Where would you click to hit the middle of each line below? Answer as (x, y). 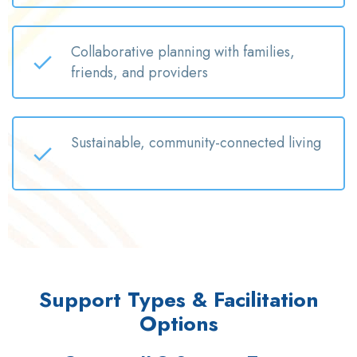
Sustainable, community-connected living (196, 143)
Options (178, 324)
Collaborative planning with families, (183, 52)
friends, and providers (139, 73)
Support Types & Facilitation (178, 300)
